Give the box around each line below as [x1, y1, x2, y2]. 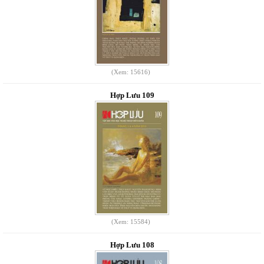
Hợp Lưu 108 [110, 240, 154, 249]
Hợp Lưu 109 [110, 91, 154, 100]
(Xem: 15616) [111, 68, 150, 75]
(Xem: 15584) [111, 218, 150, 225]
